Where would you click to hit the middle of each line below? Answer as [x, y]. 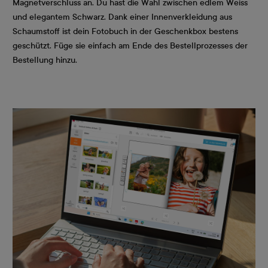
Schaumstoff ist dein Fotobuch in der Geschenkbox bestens [125, 31]
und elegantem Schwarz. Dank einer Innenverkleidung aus [122, 17]
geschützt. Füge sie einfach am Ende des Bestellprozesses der [130, 46]
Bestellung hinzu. [45, 60]
